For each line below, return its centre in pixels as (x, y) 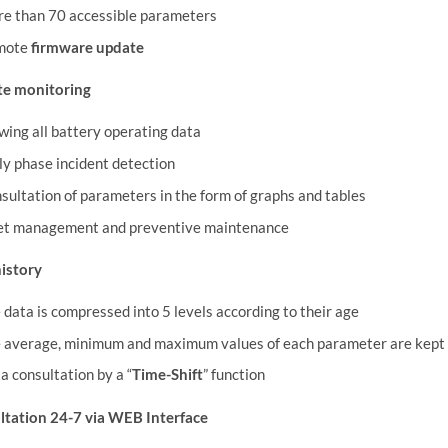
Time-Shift (168, 374)
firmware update (88, 46)
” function (234, 374)
